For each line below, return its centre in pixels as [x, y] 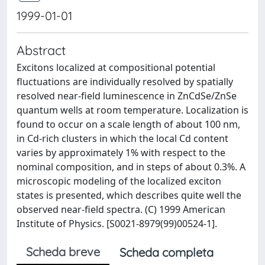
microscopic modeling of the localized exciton [119, 181]
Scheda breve [63, 252]
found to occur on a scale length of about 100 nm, [128, 124]
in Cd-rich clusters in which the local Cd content [122, 138]
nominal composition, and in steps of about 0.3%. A [131, 167]
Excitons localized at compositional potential [116, 67]
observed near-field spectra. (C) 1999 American [121, 209]
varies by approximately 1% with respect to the [121, 153]
